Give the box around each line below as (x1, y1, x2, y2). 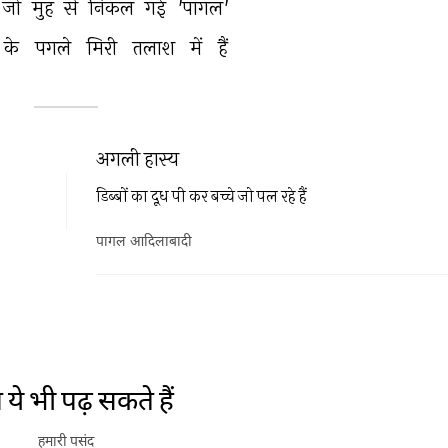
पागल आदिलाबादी (96, 233, 192, 252)
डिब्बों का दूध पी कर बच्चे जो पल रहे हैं (96, 186, 307, 205)
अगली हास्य (96, 146, 179, 170)
